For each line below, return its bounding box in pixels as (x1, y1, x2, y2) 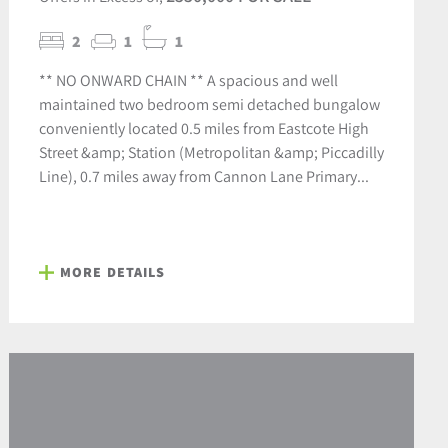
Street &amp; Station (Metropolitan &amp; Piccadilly (38, 142, 384, 163)
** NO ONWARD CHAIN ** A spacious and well (38, 70, 338, 91)
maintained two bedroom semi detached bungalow (38, 94, 380, 115)
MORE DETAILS (59, 263, 166, 282)
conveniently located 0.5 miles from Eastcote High (38, 118, 369, 139)
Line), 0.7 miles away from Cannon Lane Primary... (38, 166, 369, 187)
